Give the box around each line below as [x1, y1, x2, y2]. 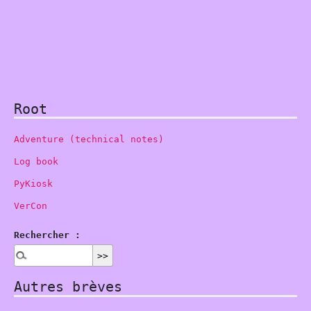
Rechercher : [14, 230, 81, 241]
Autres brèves [14, 278, 122, 295]
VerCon [14, 200, 47, 211]
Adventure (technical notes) [14, 133, 164, 144]
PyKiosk [14, 178, 53, 189]
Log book [14, 155, 58, 167]
